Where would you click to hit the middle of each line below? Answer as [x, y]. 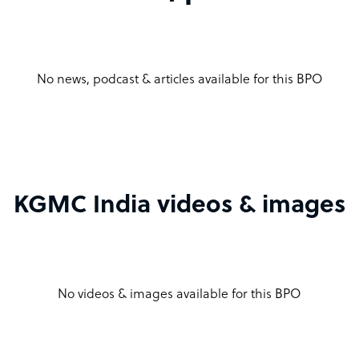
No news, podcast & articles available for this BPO [179, 80]
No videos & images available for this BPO [179, 294]
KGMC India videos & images [179, 206]
